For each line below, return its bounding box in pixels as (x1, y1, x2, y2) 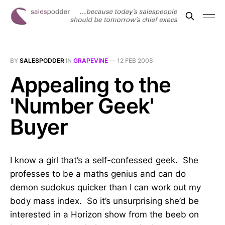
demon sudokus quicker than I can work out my (10, 182, 201, 192)
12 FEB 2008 (117, 57, 153, 64)
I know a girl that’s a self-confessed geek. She (10, 155, 198, 165)
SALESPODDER (20, 57, 64, 64)
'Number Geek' (10, 93, 154, 119)
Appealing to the (10, 72, 171, 97)
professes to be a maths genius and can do (10, 169, 186, 179)
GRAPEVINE (73, 57, 108, 64)
